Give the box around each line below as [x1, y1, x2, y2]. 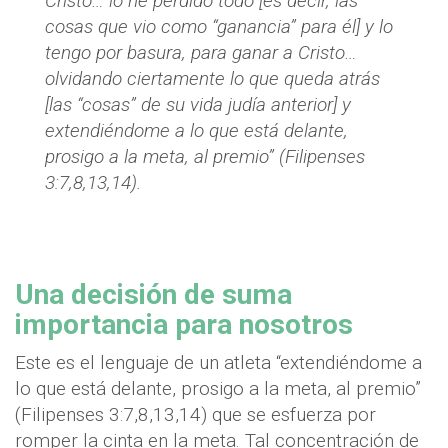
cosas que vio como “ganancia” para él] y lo [45, 15, 393, 39]
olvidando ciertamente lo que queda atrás [45, 67, 380, 91]
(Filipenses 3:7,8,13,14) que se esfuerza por [15, 403, 376, 427]
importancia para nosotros [15, 308, 353, 342]
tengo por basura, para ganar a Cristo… [45, 41, 357, 65]
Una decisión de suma [15, 278, 292, 312]
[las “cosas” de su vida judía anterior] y [45, 93, 351, 117]
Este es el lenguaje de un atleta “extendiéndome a [15, 351, 422, 375]
